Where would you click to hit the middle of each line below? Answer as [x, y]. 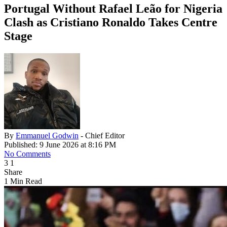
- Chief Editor [103, 136]
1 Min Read [23, 181]
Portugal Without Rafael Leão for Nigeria [113, 9]
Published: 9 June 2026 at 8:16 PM [60, 145]
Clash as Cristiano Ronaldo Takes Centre [111, 23]
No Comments [27, 154]
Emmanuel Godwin [47, 136]
